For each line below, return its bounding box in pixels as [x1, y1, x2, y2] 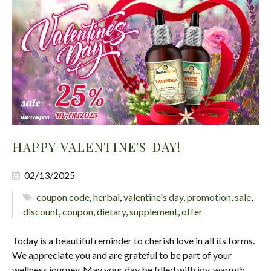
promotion [187, 191, 232, 203]
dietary [97, 206, 126, 218]
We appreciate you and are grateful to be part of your [12, 249, 232, 261]
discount [23, 206, 59, 218]
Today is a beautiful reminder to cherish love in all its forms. [12, 235, 255, 247]
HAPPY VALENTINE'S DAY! [12, 138, 181, 155]
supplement [129, 206, 178, 218]
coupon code [36, 191, 90, 203]
